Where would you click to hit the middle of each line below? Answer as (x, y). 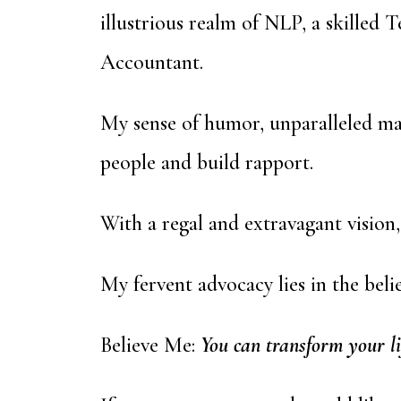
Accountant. (152, 62)
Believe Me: (148, 345)
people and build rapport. (209, 162)
